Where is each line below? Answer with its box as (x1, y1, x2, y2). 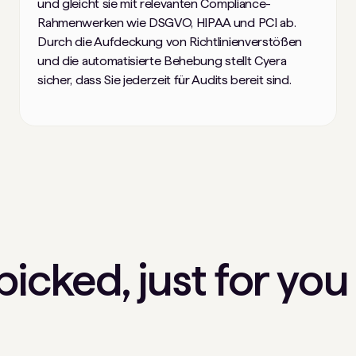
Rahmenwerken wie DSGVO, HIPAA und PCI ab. (37, 14, 296, 30)
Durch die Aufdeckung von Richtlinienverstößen (37, 33, 302, 49)
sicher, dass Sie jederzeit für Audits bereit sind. (37, 72, 292, 87)
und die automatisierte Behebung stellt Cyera (37, 52, 287, 68)
